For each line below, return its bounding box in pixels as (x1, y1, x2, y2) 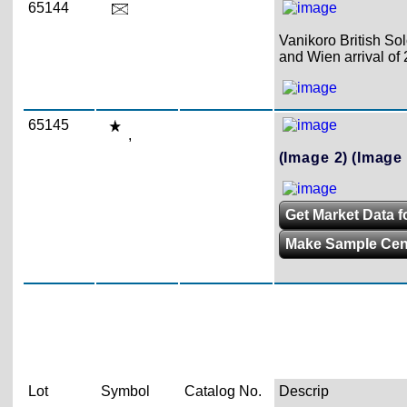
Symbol (100, 382, 150, 399)
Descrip (278, 382, 329, 399)
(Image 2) (278, 150, 349, 165)
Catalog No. (184, 382, 262, 399)
